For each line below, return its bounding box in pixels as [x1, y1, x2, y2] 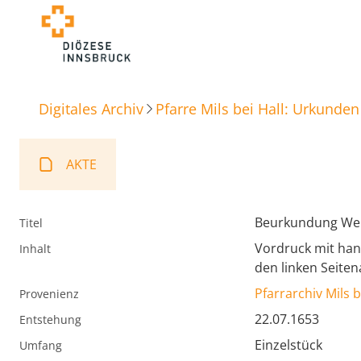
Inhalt [19, 241, 51, 257]
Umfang [19, 338, 62, 354]
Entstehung [19, 312, 81, 328]
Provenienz [19, 286, 79, 302]
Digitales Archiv [39, 98, 143, 118]
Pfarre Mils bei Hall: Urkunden [156, 98, 359, 118]
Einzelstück [255, 336, 322, 355]
